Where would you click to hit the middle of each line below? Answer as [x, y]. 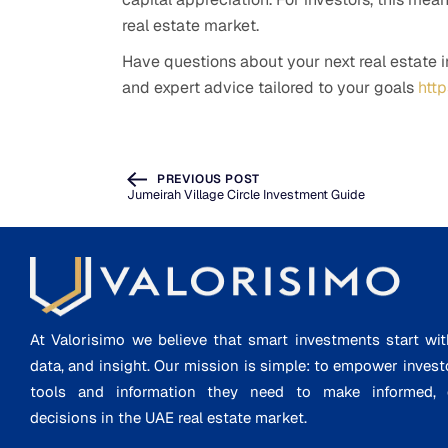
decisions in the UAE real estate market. [168, 418]
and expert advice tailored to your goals [270, 87]
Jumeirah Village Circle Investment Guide [246, 195]
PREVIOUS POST [208, 178]
